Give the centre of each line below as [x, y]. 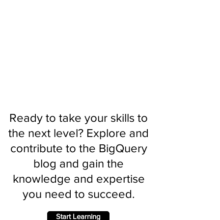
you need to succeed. [79, 194]
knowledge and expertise [79, 179]
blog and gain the [79, 163]
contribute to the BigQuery [79, 148]
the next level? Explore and [79, 133]
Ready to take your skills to [79, 118]
